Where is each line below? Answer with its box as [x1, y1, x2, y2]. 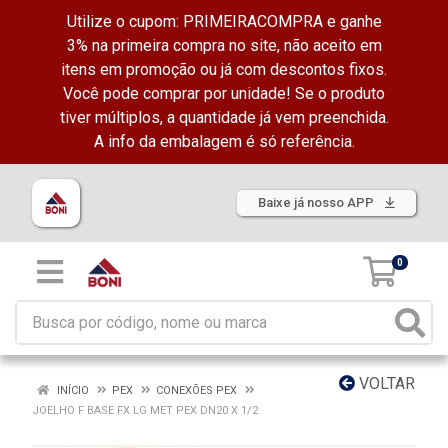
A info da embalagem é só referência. [93, 132, 355, 151]
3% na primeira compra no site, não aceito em [66, 36, 382, 55]
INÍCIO [54, 384, 89, 397]
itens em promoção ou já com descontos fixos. [61, 60, 387, 79]
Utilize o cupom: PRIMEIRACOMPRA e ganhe [66, 12, 382, 31]
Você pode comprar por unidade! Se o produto [63, 84, 385, 103]
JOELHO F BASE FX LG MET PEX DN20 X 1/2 [32, 404, 258, 417]
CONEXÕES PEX [156, 384, 237, 397]
